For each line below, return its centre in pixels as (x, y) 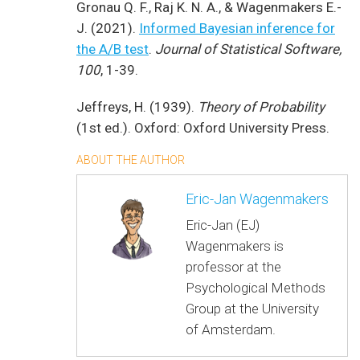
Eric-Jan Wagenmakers (257, 198)
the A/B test (112, 49)
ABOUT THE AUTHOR (131, 160)
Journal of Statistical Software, (248, 49)
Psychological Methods (256, 287)
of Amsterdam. (231, 329)
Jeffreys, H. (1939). (137, 106)
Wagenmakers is (235, 245)
